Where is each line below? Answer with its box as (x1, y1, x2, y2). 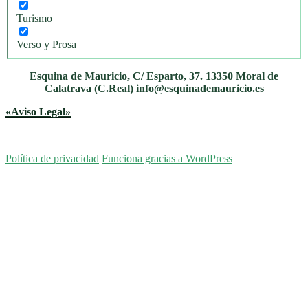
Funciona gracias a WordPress (102, 152, 232, 164)
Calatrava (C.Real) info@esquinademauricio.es (44, 82, 264, 94)
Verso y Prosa (16, 38, 76, 50)
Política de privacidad (5, 152, 99, 164)
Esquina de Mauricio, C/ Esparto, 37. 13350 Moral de (30, 69, 278, 82)
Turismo (16, 12, 52, 24)
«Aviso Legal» (5, 105, 71, 118)
